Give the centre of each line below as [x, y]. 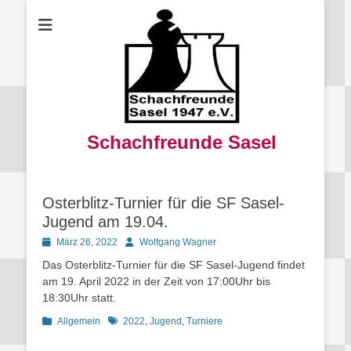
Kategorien [65, 320]
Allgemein [79, 321]
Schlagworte [134, 320]
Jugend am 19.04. [105, 222]
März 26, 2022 [87, 242]
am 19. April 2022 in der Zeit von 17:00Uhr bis [156, 281]
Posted [56, 241]
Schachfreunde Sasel [182, 142]
